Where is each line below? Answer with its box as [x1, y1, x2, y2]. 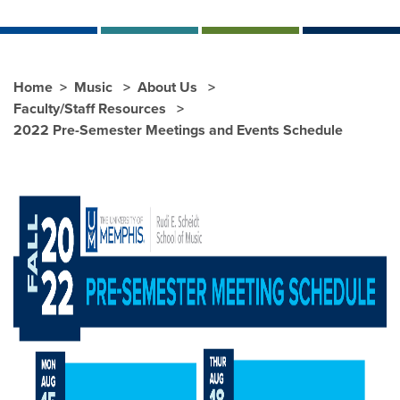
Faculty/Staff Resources [13, 99, 170, 118]
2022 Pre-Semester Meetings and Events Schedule [13, 121, 343, 139]
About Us [137, 78, 201, 96]
